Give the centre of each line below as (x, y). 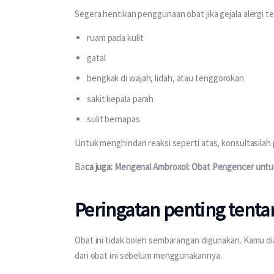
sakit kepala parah (120, 98)
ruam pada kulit (115, 37)
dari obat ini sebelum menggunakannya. (149, 255)
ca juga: (99, 167)
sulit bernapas (113, 119)
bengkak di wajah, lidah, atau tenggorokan (166, 78)
